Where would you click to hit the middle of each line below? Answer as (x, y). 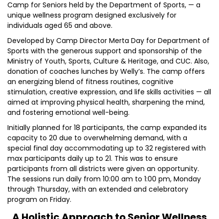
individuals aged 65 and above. (60, 25)
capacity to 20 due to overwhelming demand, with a (97, 138)
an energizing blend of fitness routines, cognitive (90, 82)
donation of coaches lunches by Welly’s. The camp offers (106, 71)
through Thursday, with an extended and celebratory (98, 189)
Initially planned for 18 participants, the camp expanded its (107, 128)
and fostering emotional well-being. (68, 112)
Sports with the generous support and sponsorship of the (105, 51)
